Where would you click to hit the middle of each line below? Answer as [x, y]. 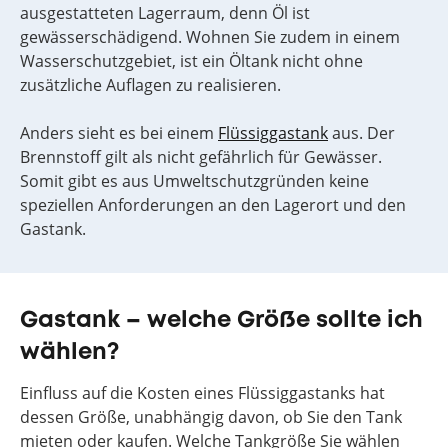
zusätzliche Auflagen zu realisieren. [150, 85]
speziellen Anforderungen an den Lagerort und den [213, 205]
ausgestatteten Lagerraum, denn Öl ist [165, 13]
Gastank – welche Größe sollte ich [221, 320]
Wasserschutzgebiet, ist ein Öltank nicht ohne [191, 61]
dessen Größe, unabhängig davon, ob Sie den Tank [211, 417]
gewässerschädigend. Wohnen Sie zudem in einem [210, 37]
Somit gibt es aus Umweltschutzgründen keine [194, 181]
